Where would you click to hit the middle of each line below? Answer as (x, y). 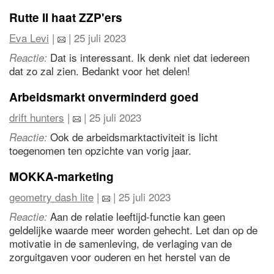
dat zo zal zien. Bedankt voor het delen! (100, 71)
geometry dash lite (51, 197)
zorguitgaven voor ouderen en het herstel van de (120, 257)
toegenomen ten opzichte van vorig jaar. (100, 150)
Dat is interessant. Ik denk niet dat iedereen (148, 57)
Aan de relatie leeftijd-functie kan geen (136, 216)
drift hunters (37, 117)
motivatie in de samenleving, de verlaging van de (120, 243)
